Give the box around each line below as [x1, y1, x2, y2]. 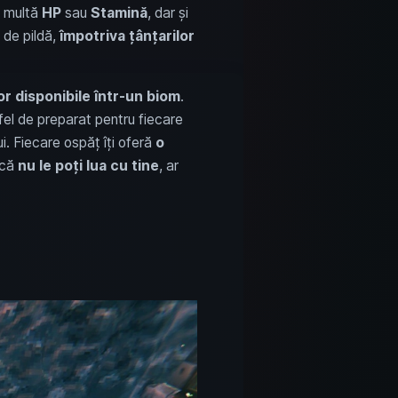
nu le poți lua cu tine [17, 156, 159, 174]
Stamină [90, 4, 147, 21]
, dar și [147, 4, 188, 21]
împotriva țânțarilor [59, 27, 195, 44]
